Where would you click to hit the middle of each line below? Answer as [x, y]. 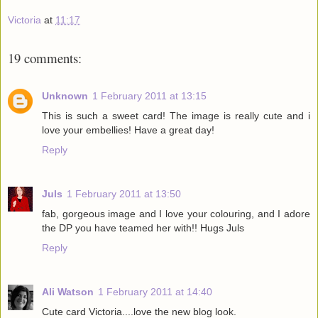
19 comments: [45, 58]
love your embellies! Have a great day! [128, 130]
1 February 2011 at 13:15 [149, 95]
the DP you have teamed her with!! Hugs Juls [143, 227]
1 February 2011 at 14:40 [155, 291]
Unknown [65, 95]
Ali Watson [68, 291]
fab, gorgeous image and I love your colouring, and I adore [176, 213]
